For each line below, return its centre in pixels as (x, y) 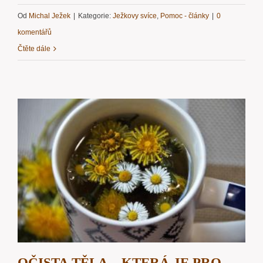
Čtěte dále (34, 49)
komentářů (35, 33)
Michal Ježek (50, 16)
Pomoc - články (185, 16)
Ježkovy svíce (135, 16)
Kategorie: (95, 16)
